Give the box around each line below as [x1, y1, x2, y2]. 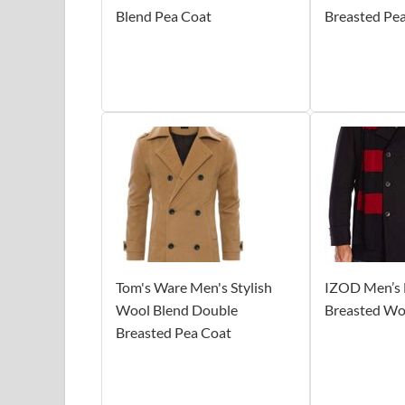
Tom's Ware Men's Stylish [116, 278, 272, 296]
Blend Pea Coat [116, 6, 212, 24]
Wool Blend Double [116, 300, 238, 318]
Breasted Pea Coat [116, 323, 231, 341]
